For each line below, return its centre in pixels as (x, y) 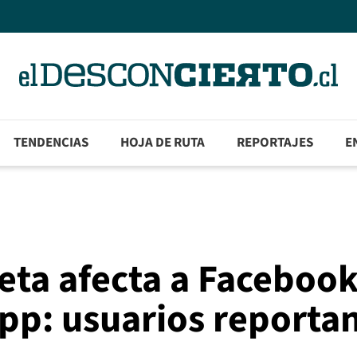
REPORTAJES (275, 143)
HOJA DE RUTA (163, 143)
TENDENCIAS (51, 143)
